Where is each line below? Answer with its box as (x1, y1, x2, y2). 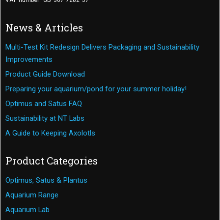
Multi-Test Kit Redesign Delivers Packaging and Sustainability (5, 43, 199, 52)
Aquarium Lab (5, 205, 50, 215)
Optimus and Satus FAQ (5, 99, 82, 109)
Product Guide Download (5, 70, 85, 79)
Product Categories (5, 154, 98, 167)
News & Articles (5, 21, 83, 34)
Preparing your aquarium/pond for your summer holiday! (5, 84, 187, 94)
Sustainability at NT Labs (5, 114, 84, 123)
